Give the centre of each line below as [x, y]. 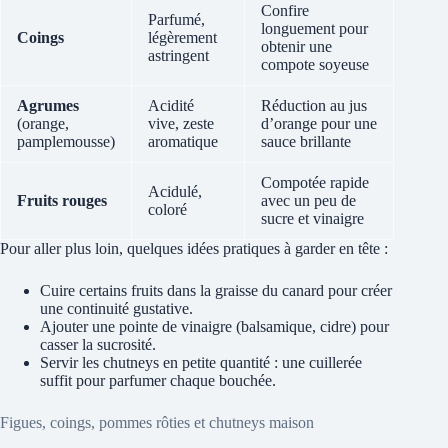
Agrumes [48, 106]
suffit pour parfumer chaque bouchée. [158, 381]
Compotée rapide [315, 183]
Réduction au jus [314, 106]
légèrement [182, 38]
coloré [167, 210]
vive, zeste [181, 124]
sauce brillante [306, 142]
